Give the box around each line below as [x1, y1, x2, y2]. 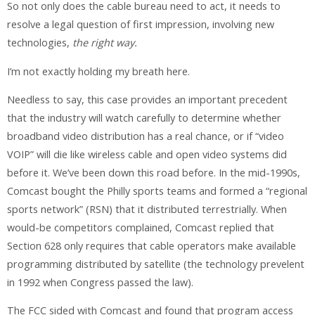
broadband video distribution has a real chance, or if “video [7, 129, 284, 143]
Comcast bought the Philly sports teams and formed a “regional [7, 184, 307, 198]
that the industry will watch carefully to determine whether [7, 111, 281, 125]
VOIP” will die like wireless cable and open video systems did [7, 148, 287, 162]
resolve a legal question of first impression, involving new [7, 18, 274, 32]
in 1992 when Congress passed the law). [7, 276, 193, 290]
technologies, [7, 36, 72, 50]
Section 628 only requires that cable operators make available [7, 239, 296, 253]
